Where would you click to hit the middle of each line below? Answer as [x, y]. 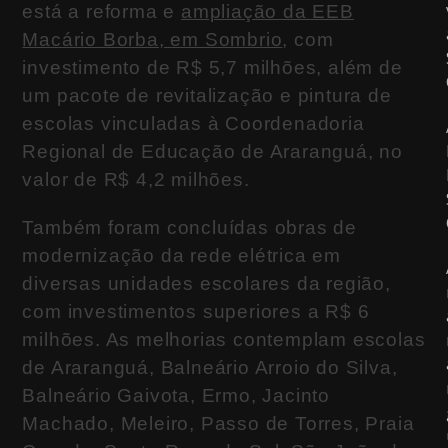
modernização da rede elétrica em [182, 256]
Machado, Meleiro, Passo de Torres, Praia [218, 424]
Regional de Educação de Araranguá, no [213, 152]
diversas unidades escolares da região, [206, 284]
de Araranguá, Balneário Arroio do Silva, [210, 368]
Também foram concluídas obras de [190, 228]
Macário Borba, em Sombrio [152, 40]
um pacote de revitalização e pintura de [207, 96]
